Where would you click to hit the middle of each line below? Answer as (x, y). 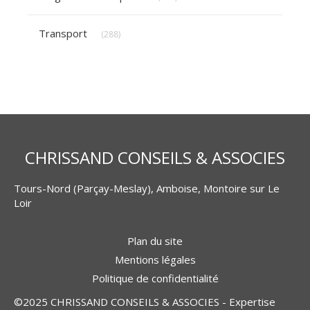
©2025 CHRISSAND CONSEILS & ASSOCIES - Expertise (145, 301)
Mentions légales (155, 259)
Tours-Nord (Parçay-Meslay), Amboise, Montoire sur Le (147, 188)
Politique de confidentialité (155, 278)
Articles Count (147, 26)
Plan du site (155, 240)
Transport (63, 33)
